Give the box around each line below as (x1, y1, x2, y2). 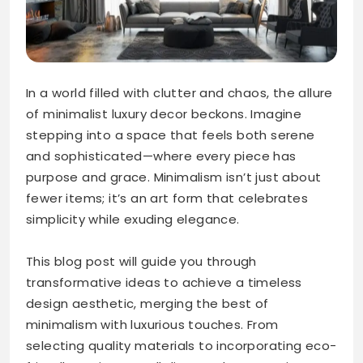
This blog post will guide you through (26, 253, 257, 271)
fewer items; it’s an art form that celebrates (26, 190, 308, 207)
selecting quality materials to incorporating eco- (26, 337, 337, 355)
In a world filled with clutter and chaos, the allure (26, 84, 333, 102)
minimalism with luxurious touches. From (26, 316, 279, 334)
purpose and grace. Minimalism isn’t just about (26, 169, 322, 186)
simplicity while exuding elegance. (26, 211, 240, 228)
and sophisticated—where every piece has (26, 147, 297, 165)
